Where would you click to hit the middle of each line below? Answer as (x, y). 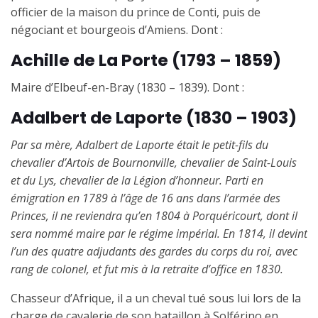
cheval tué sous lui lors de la (226, 298)
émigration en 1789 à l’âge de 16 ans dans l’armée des (146, 198)
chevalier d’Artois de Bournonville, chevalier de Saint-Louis (154, 162)
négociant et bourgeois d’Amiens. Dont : (117, 29)
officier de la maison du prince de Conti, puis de (136, 12)
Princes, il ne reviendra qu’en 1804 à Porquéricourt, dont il (154, 215)
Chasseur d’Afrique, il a (73, 298)
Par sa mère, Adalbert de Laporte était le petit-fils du (139, 144)
